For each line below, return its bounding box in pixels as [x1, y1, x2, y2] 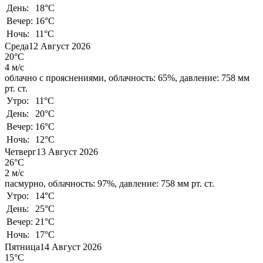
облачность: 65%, [109, 72, 177, 83]
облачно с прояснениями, [5, 72, 106, 83]
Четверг [5, 146, 36, 157]
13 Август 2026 [36, 146, 98, 157]
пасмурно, [5, 178, 46, 188]
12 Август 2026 [29, 41, 90, 51]
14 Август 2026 [40, 241, 102, 252]
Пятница [5, 241, 40, 252]
